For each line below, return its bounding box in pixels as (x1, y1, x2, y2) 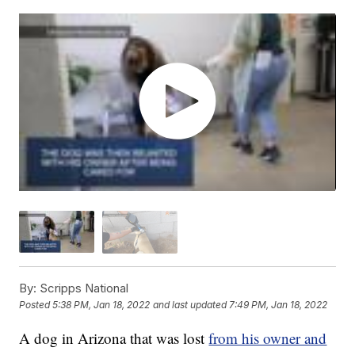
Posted (19, 299, 53, 311)
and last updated (153, 299, 227, 311)
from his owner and (208, 327, 327, 348)
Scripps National (36, 280, 129, 296)
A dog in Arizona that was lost (19, 327, 209, 348)
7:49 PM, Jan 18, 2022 (229, 299, 328, 311)
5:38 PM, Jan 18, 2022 (52, 299, 151, 311)
